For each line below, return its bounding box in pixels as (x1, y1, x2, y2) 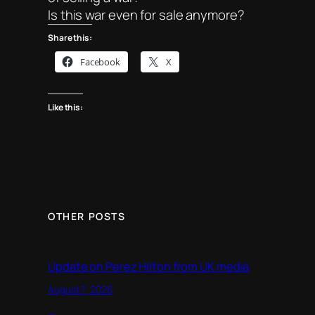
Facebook (79, 55, 121, 68)
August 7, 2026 (48, 282, 113, 296)
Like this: (48, 101, 83, 114)
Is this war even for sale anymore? (48, 5, 245, 24)
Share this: (48, 31, 92, 44)
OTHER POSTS (48, 210, 126, 224)
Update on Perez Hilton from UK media (48, 259, 250, 275)
